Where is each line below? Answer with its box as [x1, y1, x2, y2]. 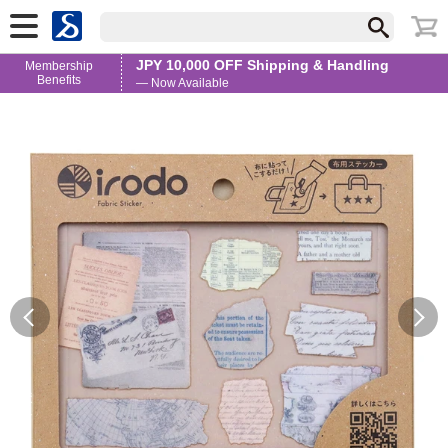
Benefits [37, 73, 82, 88]
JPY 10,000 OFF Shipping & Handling [136, 57, 390, 74]
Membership [25, 59, 94, 74]
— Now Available [136, 76, 230, 91]
